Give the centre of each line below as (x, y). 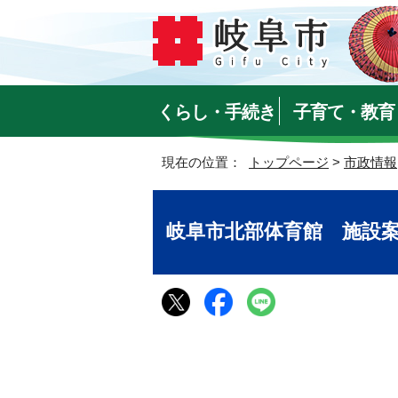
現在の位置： (205, 162)
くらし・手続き (217, 112)
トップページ (289, 162)
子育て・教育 (343, 112)
